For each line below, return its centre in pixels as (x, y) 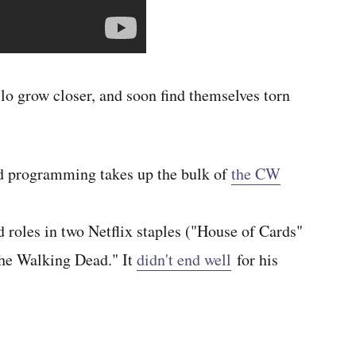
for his (255, 259)
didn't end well (184, 259)
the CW (256, 174)
